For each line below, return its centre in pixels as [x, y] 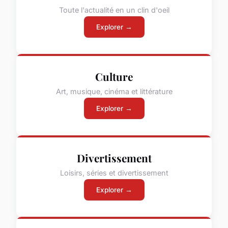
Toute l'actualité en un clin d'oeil [114, 10]
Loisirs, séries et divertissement [114, 173]
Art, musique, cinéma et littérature [114, 91]
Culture [114, 77]
